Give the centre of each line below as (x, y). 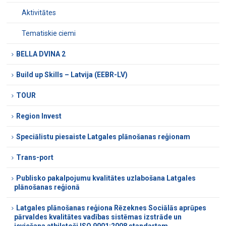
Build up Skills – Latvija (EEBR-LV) (72, 75)
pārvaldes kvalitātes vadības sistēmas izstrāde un (98, 217)
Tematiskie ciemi (49, 34)
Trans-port (35, 158)
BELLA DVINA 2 (41, 54)
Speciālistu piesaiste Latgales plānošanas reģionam (103, 137)
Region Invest (39, 116)
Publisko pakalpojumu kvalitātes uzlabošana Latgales (106, 178)
